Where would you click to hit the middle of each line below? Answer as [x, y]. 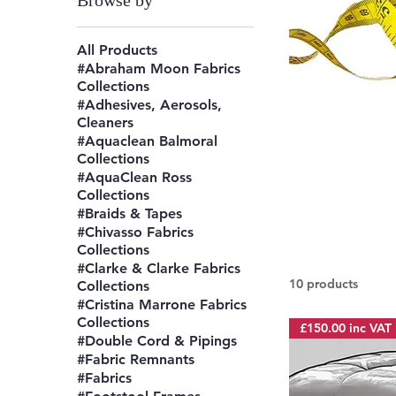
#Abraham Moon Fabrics [159, 69]
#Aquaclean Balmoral [148, 141]
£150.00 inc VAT [346, 328]
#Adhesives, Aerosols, [150, 105]
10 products [324, 284]
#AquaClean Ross [135, 177]
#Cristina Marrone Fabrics [162, 305]
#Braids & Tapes [130, 213]
